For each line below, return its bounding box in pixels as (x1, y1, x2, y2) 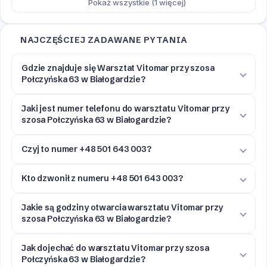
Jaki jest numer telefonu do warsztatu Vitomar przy (21, 103, 229, 114)
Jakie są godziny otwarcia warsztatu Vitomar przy (21, 202, 223, 213)
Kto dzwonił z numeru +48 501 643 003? (21, 173, 183, 184)
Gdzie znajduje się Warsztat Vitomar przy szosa (21, 63, 215, 74)
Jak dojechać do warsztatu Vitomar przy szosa (21, 243, 209, 254)
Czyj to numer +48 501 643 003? (21, 144, 151, 155)
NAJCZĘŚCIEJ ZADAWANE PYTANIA (20, 35, 188, 46)
